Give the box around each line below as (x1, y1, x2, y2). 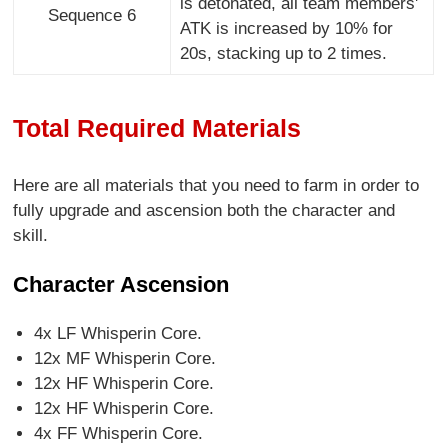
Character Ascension (13, 272, 230, 298)
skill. (13, 226, 49, 246)
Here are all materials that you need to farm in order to (13, 176, 420, 196)
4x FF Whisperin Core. (33, 424, 203, 444)
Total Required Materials (13, 114, 302, 143)
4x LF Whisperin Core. (33, 324, 202, 344)
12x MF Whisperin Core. (33, 349, 216, 369)
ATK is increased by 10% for (179, 18, 393, 38)
